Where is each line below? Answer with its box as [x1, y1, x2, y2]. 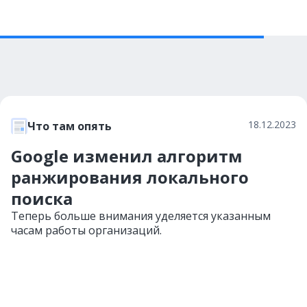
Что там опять [27, 119, 112, 134]
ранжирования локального [11, 166, 249, 188]
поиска [11, 187, 73, 210]
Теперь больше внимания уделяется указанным [11, 208, 271, 223]
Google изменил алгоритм [11, 145, 243, 167]
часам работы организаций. [11, 223, 162, 238]
